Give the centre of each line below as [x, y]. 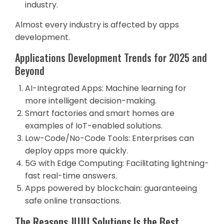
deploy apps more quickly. [76, 151]
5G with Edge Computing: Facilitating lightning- [117, 163]
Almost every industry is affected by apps [97, 25]
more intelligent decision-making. [91, 101]
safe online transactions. [73, 201]
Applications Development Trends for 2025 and [111, 57]
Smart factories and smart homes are [100, 113]
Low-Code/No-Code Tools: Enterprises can [109, 138]
